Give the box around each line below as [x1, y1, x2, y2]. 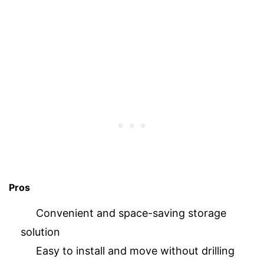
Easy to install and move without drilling [36, 244, 235, 257]
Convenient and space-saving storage [36, 206, 226, 219]
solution [21, 225, 60, 238]
